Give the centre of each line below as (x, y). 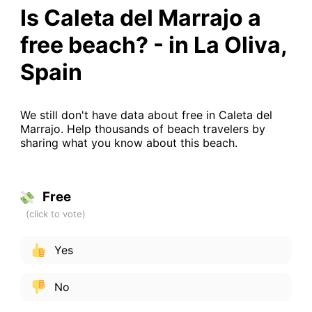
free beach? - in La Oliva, (153, 45)
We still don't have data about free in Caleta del (146, 115)
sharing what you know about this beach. (128, 142)
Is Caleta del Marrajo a (140, 17)
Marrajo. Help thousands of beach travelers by (142, 128)
